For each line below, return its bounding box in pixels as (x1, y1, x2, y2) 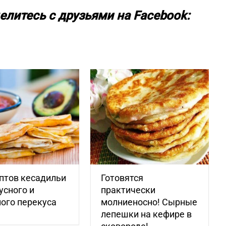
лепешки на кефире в (101, 208, 192, 219)
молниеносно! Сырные (101, 196, 198, 207)
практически (101, 184, 156, 195)
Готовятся (101, 172, 144, 183)
